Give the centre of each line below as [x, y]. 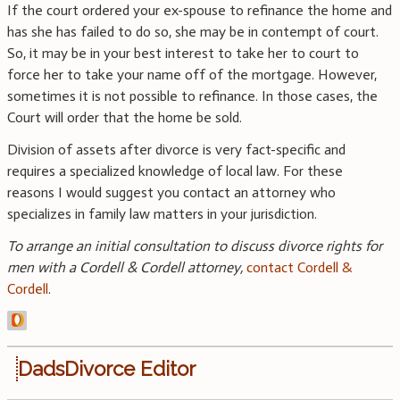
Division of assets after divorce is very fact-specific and [176, 150]
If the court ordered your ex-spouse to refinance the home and [200, 11]
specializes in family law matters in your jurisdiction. [162, 214]
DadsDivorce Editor [107, 369]
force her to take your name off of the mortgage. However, [192, 75]
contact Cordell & [299, 268]
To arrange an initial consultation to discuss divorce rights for [195, 246]
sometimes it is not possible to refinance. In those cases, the [192, 96]
